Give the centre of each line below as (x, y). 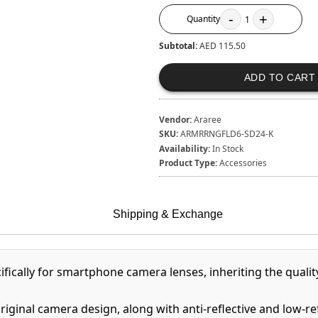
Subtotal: (179, 46)
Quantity (204, 19)
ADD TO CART (280, 78)
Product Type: (188, 163)
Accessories (243, 163)
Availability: (184, 148)
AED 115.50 (222, 46)
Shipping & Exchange (168, 214)
